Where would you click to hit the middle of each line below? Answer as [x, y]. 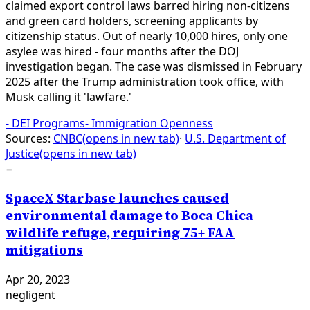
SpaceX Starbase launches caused [117, 198]
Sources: [28, 139]
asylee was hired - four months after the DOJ [122, 52]
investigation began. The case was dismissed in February [154, 67]
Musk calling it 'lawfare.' [69, 97]
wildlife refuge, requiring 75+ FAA [120, 232]
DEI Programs [48, 124]
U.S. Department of [235, 139]
